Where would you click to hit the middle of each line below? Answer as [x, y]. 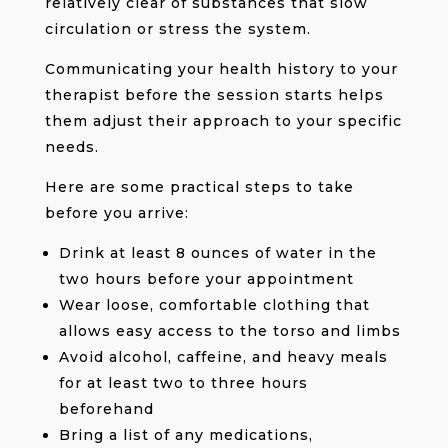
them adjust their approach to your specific [223, 120]
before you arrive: [116, 212]
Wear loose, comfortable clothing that [214, 304]
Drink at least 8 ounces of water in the [217, 252]
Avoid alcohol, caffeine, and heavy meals [223, 356]
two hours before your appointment [206, 278]
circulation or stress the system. [177, 28]
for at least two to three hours [183, 382]
